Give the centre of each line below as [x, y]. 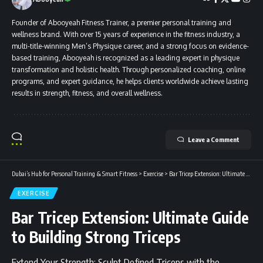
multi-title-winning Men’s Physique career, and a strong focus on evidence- [130, 46]
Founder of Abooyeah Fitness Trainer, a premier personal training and [122, 22]
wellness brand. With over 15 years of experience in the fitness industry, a [126, 34]
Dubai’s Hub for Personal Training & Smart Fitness [75, 173]
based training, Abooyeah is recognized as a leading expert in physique [126, 58]
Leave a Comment [214, 139]
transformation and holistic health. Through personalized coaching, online [129, 69]
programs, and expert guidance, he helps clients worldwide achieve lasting [130, 81]
